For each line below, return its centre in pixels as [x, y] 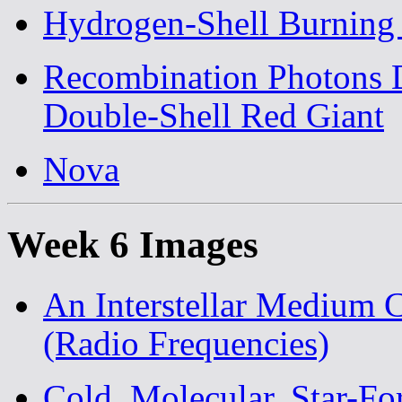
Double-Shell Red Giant [214, 115]
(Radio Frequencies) [186, 343]
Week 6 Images [133, 244]
